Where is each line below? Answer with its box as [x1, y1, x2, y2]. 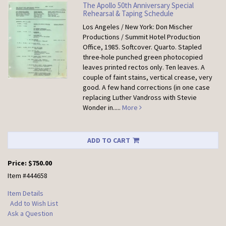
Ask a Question [8, 209, 53, 218]
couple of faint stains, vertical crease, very [83, 73, 213, 82]
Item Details [8, 189, 43, 198]
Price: [8, 158, 28, 167]
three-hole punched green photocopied [83, 52, 203, 62]
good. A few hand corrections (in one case [83, 83, 210, 92]
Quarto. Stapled [154, 42, 202, 51]
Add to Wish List [10, 199, 58, 208]
